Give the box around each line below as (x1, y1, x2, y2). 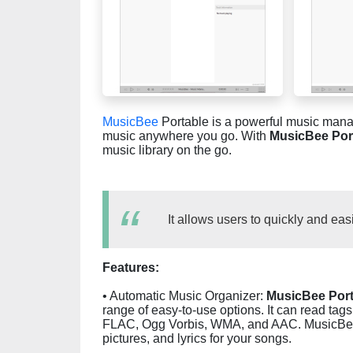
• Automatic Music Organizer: (102, 289, 266, 303)
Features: (102, 261, 159, 274)
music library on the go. (102, 143, 232, 157)
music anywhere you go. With (102, 129, 269, 143)
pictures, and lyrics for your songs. (102, 332, 292, 345)
